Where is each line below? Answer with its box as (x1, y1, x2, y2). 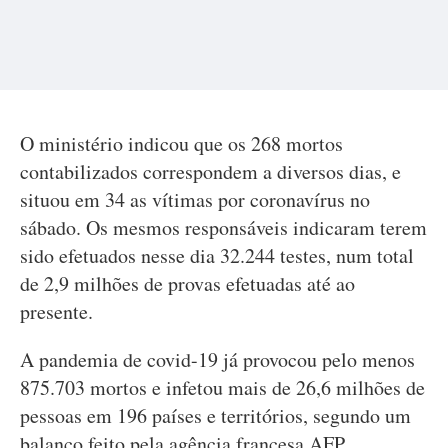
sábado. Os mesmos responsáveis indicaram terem (20, 214, 427, 241)
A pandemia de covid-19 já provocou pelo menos (20, 346, 415, 373)
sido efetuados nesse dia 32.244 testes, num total (20, 242, 414, 269)
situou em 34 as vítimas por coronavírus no (20, 186, 370, 213)
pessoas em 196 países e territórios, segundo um (20, 402, 411, 429)
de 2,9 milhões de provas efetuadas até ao (20, 270, 355, 297)
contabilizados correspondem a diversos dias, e (20, 158, 401, 185)
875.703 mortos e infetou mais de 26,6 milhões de (20, 374, 425, 401)
